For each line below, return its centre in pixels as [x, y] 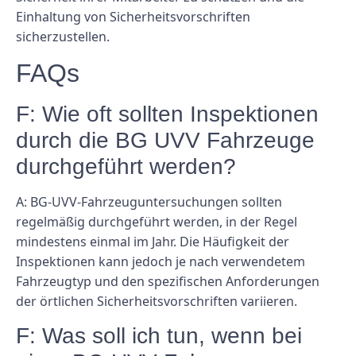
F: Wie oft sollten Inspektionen [167, 114]
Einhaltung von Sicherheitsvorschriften [133, 16]
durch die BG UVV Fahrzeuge [165, 140]
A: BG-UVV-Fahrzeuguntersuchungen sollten [149, 202]
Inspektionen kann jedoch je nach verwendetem [161, 261]
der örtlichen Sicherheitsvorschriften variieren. [157, 301]
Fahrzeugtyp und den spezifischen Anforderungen [168, 281]
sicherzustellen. [63, 36]
